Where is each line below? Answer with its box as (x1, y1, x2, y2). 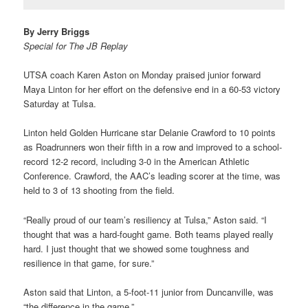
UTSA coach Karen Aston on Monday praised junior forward (23, 68, 261, 82)
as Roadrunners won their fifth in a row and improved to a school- (23, 140, 283, 154)
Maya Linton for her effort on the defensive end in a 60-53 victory (23, 82, 281, 96)
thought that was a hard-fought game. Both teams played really (23, 227, 274, 241)
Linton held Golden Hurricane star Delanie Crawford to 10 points (23, 126, 276, 140)
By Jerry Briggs (23, 25, 90, 38)
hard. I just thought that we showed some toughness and (23, 241, 250, 255)
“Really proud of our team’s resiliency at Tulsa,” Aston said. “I (23, 212, 267, 226)
